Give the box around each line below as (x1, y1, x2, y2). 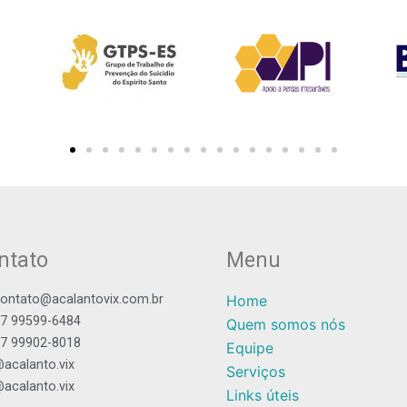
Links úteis (226, 386, 299, 405)
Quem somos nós (226, 315, 345, 334)
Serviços (226, 362, 285, 382)
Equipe (226, 339, 273, 358)
